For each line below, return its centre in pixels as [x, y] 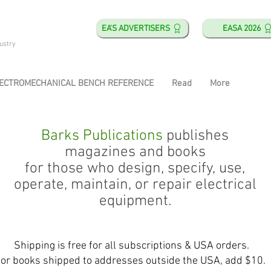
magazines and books [135, 153]
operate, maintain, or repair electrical [135, 185]
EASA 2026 [242, 28]
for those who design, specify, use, [135, 169]
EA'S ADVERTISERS [136, 28]
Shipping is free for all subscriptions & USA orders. [131, 246]
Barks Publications [102, 136]
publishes [198, 136]
